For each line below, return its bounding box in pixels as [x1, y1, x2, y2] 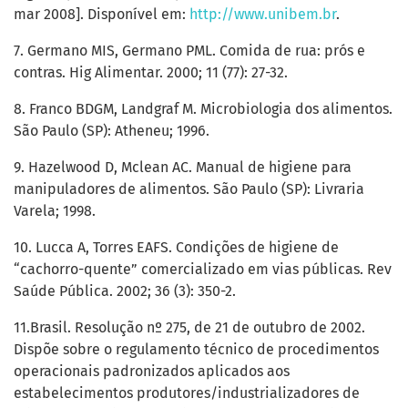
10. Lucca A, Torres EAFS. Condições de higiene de [14, 239, 339, 257]
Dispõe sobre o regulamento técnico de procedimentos [14, 341, 379, 359]
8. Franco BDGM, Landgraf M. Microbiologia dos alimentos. [14, 100, 393, 118]
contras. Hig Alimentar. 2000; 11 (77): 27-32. [14, 64, 288, 82]
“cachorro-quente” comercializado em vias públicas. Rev [14, 260, 392, 279]
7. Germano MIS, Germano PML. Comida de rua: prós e [14, 42, 365, 60]
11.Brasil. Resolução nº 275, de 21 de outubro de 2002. [14, 319, 365, 337]
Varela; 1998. [14, 202, 96, 220]
